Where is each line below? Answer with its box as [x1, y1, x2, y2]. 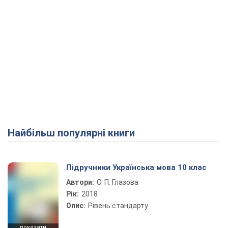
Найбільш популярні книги [15, 127, 135, 139]
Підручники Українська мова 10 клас [66, 163, 207, 172]
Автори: [66, 178, 94, 186]
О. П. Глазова [97, 178, 138, 186]
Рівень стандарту [88, 202, 148, 210]
